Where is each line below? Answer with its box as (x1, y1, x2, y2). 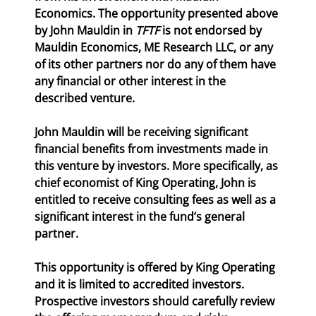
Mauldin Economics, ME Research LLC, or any (35, 39, 276, 55)
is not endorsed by (159, 22, 265, 38)
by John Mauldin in (35, 22, 135, 38)
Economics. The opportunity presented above (35, 5, 281, 21)
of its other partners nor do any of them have (35, 56, 279, 72)
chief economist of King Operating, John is (35, 174, 259, 190)
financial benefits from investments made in (35, 140, 271, 157)
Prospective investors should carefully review (35, 293, 277, 309)
